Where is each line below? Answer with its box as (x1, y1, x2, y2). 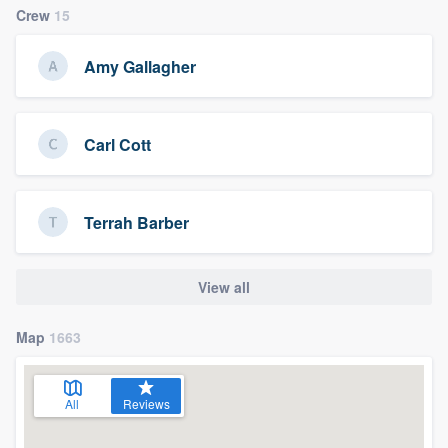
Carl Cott (84, 132, 151, 156)
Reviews (122, 395, 170, 413)
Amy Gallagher (84, 54, 196, 78)
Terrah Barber (84, 210, 189, 234)
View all (198, 277, 250, 298)
